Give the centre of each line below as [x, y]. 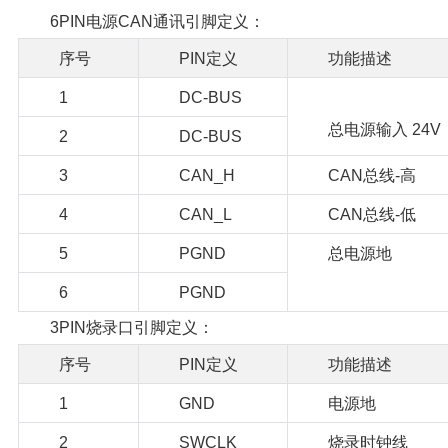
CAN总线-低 [371, 214]
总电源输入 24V [384, 129]
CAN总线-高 [371, 175]
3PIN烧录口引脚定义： [131, 327]
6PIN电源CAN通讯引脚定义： [157, 21]
